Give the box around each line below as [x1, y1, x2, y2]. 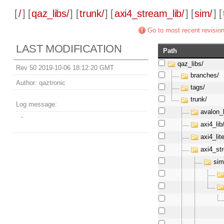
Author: [16, 79, 37, 87]
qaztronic [37, 79, 66, 87]
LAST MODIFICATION [16, 42, 122, 55]
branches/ [190, 71, 219, 79]
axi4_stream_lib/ [114, 8, 184, 19]
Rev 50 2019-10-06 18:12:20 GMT [16, 64, 114, 72]
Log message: [16, 100, 57, 108]
